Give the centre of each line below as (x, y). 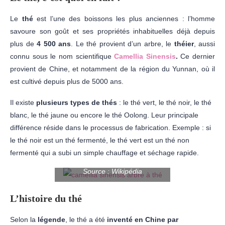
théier (184, 43)
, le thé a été (86, 219)
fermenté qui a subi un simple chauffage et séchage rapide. (104, 152)
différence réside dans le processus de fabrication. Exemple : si (110, 127)
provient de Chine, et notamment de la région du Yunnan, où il (113, 69)
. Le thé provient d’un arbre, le (123, 43)
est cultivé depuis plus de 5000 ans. (67, 81)
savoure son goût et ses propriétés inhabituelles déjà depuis (113, 31)
